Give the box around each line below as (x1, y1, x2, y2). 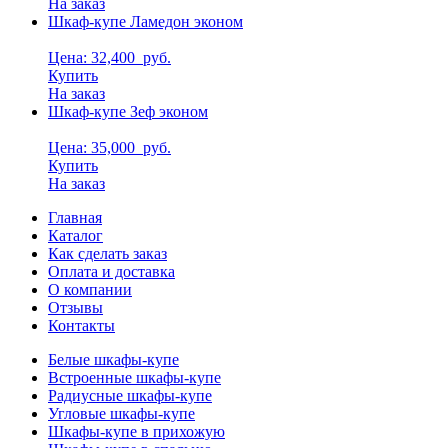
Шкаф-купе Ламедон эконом (48, 12, 243, 30)
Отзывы (48, 298, 103, 316)
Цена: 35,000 (48, 138, 139, 156)
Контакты (48, 316, 115, 334)
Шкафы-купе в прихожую (48, 422, 225, 440)
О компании (48, 280, 132, 298)
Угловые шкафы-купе (48, 404, 195, 422)
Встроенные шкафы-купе (48, 368, 221, 386)
